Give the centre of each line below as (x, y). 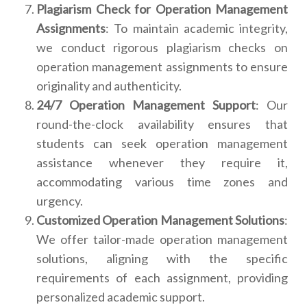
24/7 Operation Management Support (146, 105)
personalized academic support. (121, 297)
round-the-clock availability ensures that (162, 124)
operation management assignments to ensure (162, 67)
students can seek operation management (162, 144)
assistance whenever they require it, (162, 163)
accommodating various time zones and (162, 182)
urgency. (60, 201)
